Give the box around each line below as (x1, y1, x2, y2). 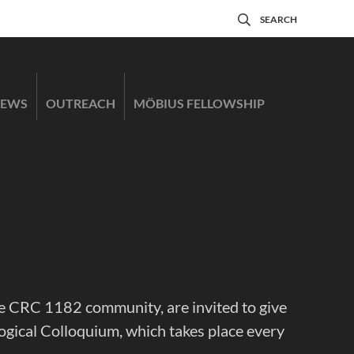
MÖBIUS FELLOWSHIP (134, 96, 265, 111)
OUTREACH (46, 96, 115, 111)
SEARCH (260, 13, 297, 25)
